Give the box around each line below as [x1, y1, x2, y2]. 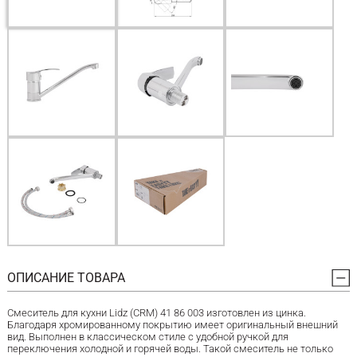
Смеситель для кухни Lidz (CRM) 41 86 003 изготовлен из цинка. [6, 307, 306, 320]
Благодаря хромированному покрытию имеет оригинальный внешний [6, 319, 338, 331]
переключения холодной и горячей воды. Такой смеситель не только [6, 343, 333, 355]
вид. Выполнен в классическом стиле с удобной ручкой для [6, 331, 288, 343]
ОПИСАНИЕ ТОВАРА [6, 269, 125, 285]
